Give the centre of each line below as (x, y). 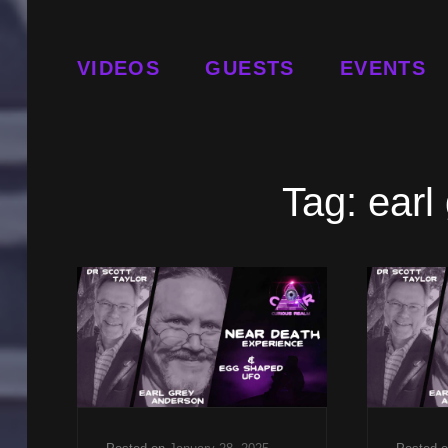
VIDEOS (118, 67)
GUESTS (250, 67)
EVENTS (383, 67)
